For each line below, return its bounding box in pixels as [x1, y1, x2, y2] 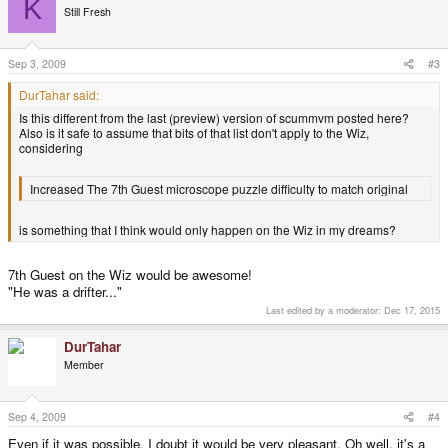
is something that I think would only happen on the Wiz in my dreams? [19, 221, 396, 239]
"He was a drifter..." [8, 281, 122, 301]
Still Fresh [64, 4, 111, 20]
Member [64, 357, 104, 373]
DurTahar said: [19, 86, 99, 104]
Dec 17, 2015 [384, 303, 440, 318]
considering [19, 139, 83, 157]
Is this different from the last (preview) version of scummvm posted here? [19, 109, 409, 127]
